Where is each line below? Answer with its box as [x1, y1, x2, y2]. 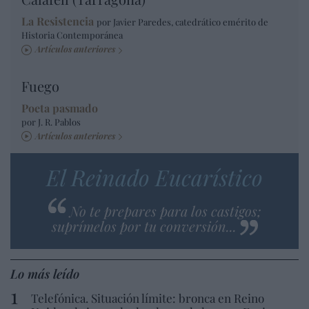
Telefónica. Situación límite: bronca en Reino [31, 290, 264, 306]
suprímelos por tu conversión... [51, 216, 237, 235]
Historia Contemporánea [21, 29, 123, 41]
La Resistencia [21, 14, 94, 29]
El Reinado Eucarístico [46, 161, 263, 192]
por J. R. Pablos [21, 115, 81, 128]
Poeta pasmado [21, 100, 98, 115]
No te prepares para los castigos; [69, 201, 261, 220]
